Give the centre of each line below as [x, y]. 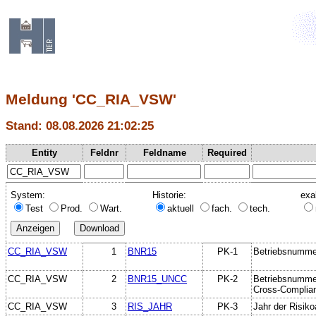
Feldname [164, 152]
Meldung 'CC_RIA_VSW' [91, 99]
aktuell [182, 208]
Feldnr [104, 152]
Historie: [169, 195]
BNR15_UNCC [157, 279]
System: [28, 195]
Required [227, 152]
